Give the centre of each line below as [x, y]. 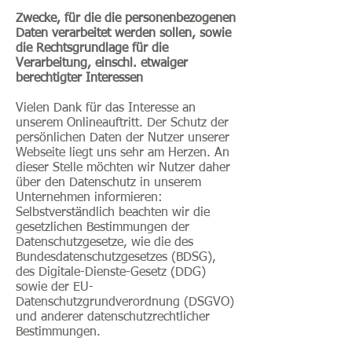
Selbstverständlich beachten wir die [113, 213]
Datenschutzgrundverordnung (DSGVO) [125, 302]
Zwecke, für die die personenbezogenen [126, 19]
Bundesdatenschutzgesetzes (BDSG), [116, 258]
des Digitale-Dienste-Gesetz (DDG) [111, 273]
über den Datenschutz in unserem [108, 183]
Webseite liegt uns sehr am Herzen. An [123, 153]
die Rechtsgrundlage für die [92, 49]
